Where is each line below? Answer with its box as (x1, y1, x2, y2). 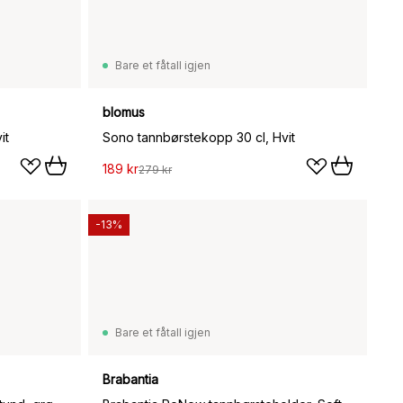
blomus (103, 104, 145, 121)
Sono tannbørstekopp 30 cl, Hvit (103, 130, 295, 146)
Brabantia (103, 372, 158, 388)
